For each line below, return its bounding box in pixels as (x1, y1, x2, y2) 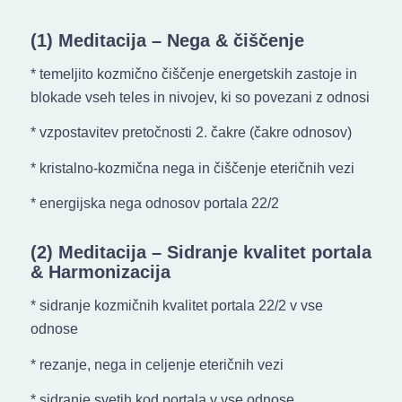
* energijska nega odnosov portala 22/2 (30, 196, 279, 212)
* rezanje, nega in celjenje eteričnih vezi (30, 356, 284, 372)
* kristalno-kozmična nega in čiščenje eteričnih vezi (30, 160, 354, 176)
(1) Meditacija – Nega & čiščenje (30, 30, 310, 50)
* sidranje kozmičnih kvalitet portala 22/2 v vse (30, 297, 323, 313)
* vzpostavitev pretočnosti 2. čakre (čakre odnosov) (30, 125, 352, 141)
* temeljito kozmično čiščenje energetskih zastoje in (30, 66, 357, 82)
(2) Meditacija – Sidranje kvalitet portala (30, 242, 371, 263)
